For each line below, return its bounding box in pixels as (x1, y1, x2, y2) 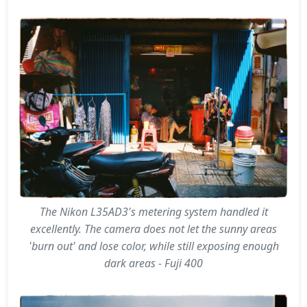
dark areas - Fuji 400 (104, 256, 203, 271)
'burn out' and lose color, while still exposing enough (28, 238, 279, 254)
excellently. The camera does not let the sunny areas (30, 221, 277, 237)
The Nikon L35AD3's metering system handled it (39, 204, 268, 220)
